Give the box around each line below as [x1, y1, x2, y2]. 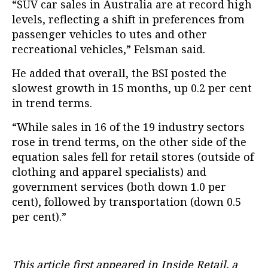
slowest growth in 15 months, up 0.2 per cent [12, 81, 252, 96]
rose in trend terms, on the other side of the [12, 135, 246, 150]
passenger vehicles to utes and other [12, 27, 207, 42]
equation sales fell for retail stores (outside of [12, 150, 254, 165]
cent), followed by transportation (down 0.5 [12, 194, 241, 209]
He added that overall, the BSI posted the [12, 66, 227, 81]
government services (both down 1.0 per [12, 179, 226, 194]
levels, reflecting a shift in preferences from [12, 12, 245, 27]
